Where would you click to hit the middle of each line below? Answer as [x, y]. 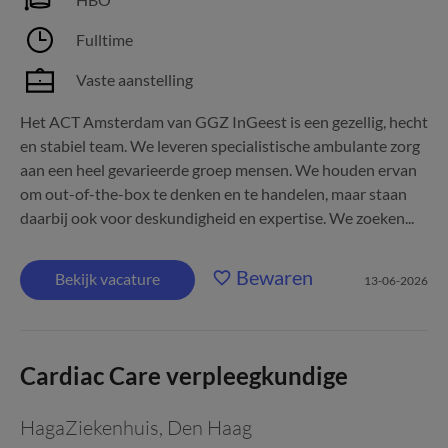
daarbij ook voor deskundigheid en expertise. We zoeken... [217, 217]
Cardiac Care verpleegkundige [184, 375]
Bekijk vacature [107, 278]
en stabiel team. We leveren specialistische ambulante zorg [220, 145]
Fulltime [104, 39]
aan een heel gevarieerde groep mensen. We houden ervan [218, 169]
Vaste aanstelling [134, 79]
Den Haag [209, 427]
